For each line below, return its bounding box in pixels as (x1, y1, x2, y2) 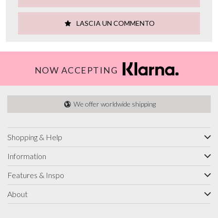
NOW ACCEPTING (34, 65, 118, 76)
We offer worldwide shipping (72, 100, 156, 109)
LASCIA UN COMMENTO (75, 19, 155, 28)
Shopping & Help (7, 132, 62, 142)
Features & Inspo (7, 170, 64, 180)
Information (7, 151, 46, 161)
